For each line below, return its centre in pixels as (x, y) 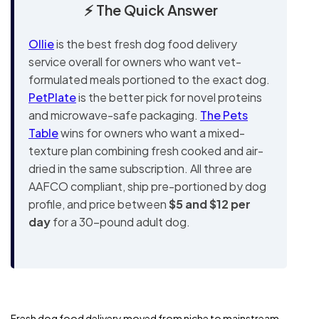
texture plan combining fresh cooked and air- (146, 151)
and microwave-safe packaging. (114, 115)
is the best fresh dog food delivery (146, 44)
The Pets (224, 115)
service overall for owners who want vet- (135, 62)
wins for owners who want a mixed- (152, 133)
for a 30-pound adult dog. (120, 222)
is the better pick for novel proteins (169, 97)
